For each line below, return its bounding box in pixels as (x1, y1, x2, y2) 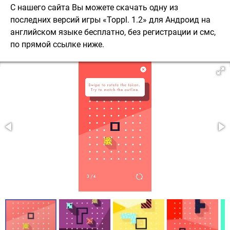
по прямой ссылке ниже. (10, 40, 104, 49)
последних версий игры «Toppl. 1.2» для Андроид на (10, 15, 210, 25)
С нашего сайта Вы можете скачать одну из (10, 3, 178, 12)
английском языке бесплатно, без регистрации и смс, (10, 27, 216, 37)
